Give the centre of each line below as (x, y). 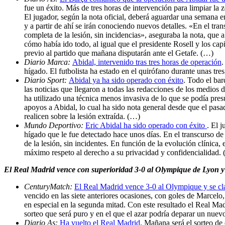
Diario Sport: (46, 80)
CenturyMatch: (49, 186)
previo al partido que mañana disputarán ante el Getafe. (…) (119, 53)
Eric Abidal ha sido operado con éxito (146, 125)
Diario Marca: (48, 62)
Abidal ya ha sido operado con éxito (126, 80)
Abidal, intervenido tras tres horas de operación (147, 62)
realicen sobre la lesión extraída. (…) (82, 116)
